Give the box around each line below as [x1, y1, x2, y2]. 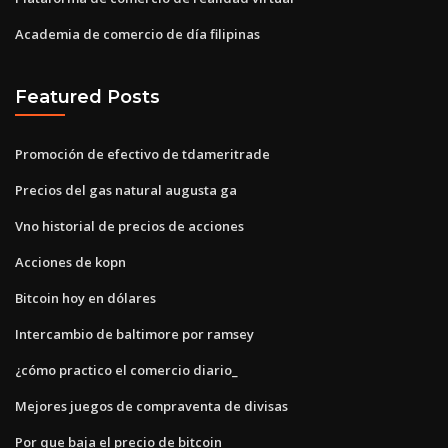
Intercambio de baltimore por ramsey [15, 324, 254, 343]
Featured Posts [15, 86, 160, 108]
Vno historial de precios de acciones [15, 216, 244, 235]
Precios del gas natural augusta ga [15, 180, 237, 199]
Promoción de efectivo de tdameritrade [15, 144, 270, 163]
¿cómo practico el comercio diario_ [15, 360, 238, 379]
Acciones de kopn [15, 252, 126, 271]
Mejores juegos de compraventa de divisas [15, 396, 288, 415]
